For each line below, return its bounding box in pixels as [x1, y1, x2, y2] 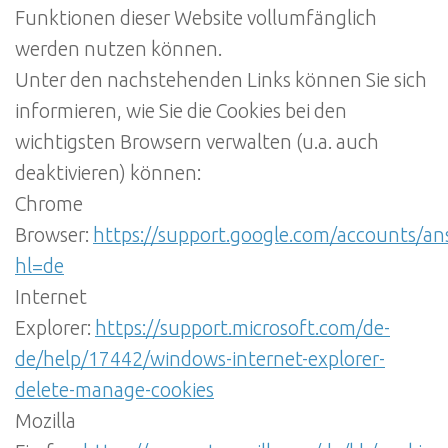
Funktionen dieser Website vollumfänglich [15, 6, 377, 29]
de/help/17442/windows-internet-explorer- [15, 347, 385, 370]
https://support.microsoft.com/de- [95, 316, 390, 339]
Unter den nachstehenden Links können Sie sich [15, 68, 427, 91]
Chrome [15, 192, 83, 215]
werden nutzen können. [15, 37, 222, 60]
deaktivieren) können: [15, 161, 201, 184]
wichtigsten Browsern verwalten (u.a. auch [15, 130, 379, 153]
